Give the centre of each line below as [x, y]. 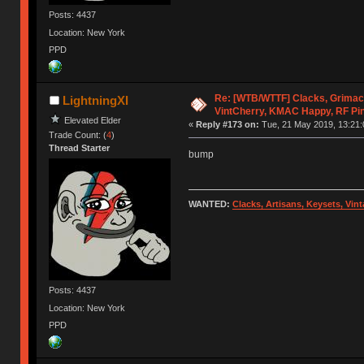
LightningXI [95, 101]
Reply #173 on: [227, 125]
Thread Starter [80, 148]
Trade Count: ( [78, 135]
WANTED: [210, 204]
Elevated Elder [93, 120]
